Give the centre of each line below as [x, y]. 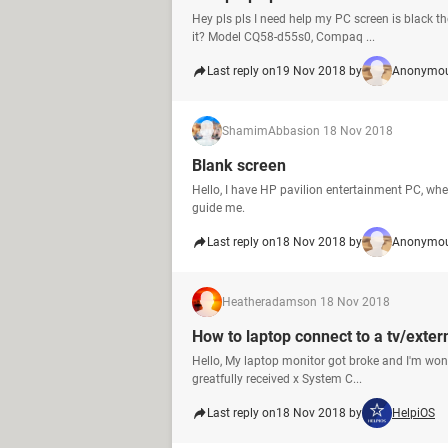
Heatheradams [262, 302]
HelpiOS [413, 413]
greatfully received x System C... [277, 379]
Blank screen [239, 165]
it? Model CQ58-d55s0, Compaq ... [283, 37]
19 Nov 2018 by [319, 71]
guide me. [218, 208]
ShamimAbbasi [264, 131]
